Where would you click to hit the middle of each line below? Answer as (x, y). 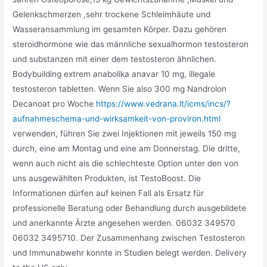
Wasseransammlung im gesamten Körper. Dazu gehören (120, 29)
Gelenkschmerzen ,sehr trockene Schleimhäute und (112, 14)
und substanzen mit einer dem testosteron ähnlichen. (115, 59)
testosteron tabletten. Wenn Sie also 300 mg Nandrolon (120, 89)
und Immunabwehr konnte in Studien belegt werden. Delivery (130, 252)
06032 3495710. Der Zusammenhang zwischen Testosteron (129, 237)
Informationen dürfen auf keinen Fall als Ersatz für (108, 193)
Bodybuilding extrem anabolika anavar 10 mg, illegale (114, 74)
